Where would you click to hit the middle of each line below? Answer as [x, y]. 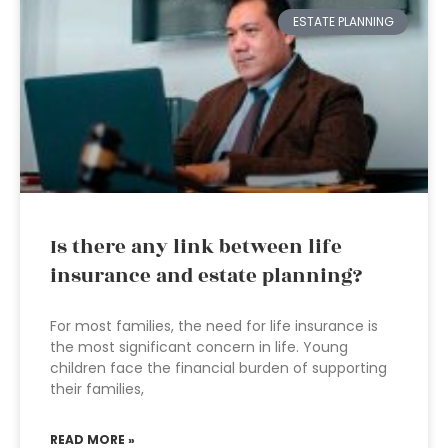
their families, [97, 389]
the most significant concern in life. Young [199, 347]
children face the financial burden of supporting [218, 368]
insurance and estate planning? [206, 276]
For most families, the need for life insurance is [214, 326]
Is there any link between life [196, 247]
